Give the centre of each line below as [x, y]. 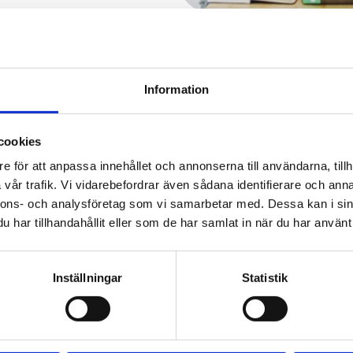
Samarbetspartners [176, 117]
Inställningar [87, 277]
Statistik [265, 277]
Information [176, 89]
